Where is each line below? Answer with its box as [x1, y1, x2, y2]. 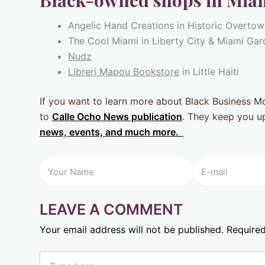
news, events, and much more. [40, 126, 183, 138]
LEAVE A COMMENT [40, 201, 183, 219]
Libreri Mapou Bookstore [68, 66, 179, 78]
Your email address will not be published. [40, 224, 224, 236]
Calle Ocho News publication [52, 111, 182, 123]
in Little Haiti [179, 66, 239, 78]
